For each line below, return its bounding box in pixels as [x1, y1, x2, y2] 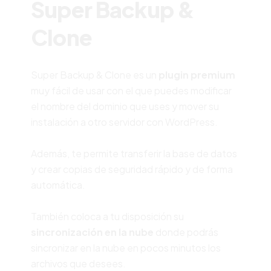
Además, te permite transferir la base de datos [30, 146, 237, 160]
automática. [30, 178, 85, 191]
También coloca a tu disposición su [30, 209, 184, 223]
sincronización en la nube [30, 225, 154, 238]
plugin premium [158, 68, 235, 81]
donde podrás [153, 225, 218, 238]
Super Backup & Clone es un [30, 68, 158, 81]
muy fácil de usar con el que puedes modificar [30, 83, 232, 97]
